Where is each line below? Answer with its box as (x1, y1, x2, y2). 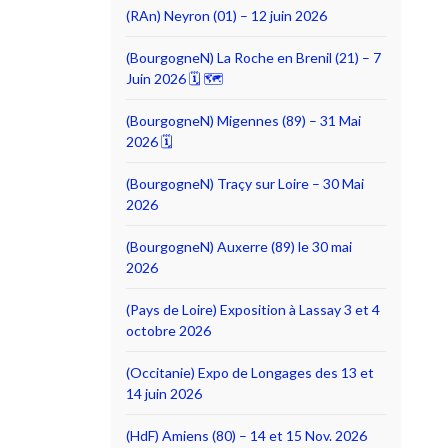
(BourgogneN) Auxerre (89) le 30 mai (126, 237, 352, 255)
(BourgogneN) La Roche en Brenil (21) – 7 (126, 48, 381, 66)
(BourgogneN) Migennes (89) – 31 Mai (126, 111, 361, 129)
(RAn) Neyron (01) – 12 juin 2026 (126, 6, 327, 24)
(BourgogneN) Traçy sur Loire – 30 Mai (126, 174, 364, 192)
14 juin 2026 (126, 384, 202, 402)
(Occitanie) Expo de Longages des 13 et (126, 363, 374, 381)
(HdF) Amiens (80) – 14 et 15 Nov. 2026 (126, 426, 367, 444)
